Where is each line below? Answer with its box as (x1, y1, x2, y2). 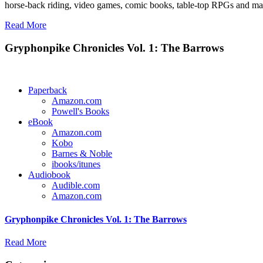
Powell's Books (52, 106, 109, 117)
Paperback (28, 85, 67, 96)
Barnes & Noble (52, 149, 112, 159)
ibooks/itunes (52, 159, 100, 170)
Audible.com (52, 180, 100, 191)
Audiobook (28, 170, 70, 180)
